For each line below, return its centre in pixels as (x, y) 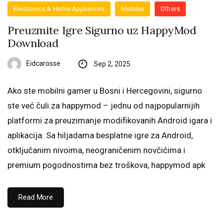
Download (33, 43)
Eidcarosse (43, 63)
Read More (36, 197)
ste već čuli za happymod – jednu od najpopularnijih (104, 106)
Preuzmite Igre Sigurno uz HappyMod (102, 30)
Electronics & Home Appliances (59, 9)
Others (170, 9)
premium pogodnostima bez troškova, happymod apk (106, 165)
